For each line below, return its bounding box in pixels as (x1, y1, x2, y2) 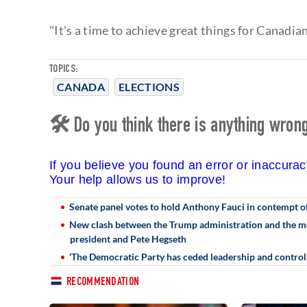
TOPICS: (49, 64, 78, 75)
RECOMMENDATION (66, 276, 140, 288)
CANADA (57, 79, 105, 93)
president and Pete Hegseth (70, 232, 186, 245)
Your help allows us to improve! (49, 172, 226, 186)
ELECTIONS (119, 79, 180, 93)
